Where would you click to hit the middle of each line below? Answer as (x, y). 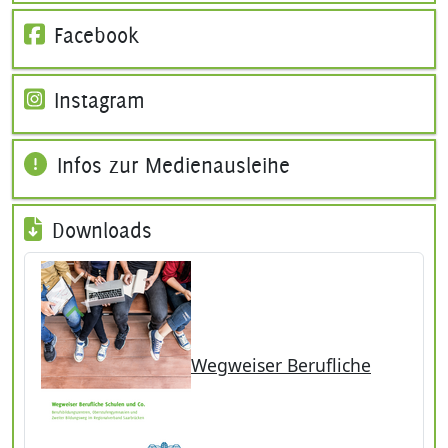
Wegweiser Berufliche (281, 364)
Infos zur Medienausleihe (170, 164)
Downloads (98, 229)
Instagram (96, 99)
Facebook (93, 34)
